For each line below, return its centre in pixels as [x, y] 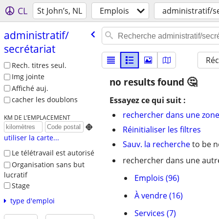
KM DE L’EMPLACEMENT [37, 118]
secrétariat [29, 49]
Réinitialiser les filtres [162, 130]
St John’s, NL [60, 11]
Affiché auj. [30, 88]
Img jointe [28, 77]
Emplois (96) [157, 178]
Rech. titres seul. [39, 65]
